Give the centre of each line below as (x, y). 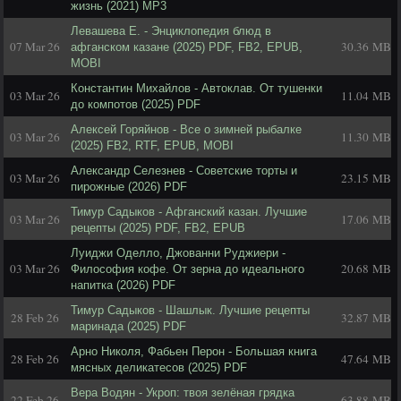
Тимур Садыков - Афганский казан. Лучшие (189, 212)
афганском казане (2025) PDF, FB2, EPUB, (187, 47)
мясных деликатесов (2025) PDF (159, 367)
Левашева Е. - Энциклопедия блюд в (171, 31)
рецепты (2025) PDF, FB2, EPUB (158, 228)
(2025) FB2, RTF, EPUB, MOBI (152, 145)
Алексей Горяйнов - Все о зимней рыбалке (186, 129)
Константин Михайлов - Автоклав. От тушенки (196, 88)
